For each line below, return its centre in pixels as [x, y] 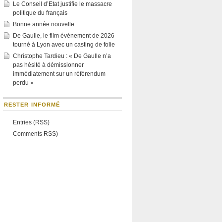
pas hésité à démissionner [48, 65]
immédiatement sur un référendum [59, 74]
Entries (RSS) [31, 122]
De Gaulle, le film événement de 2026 [64, 36]
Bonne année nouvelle [44, 24]
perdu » [23, 83]
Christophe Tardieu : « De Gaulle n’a [62, 56]
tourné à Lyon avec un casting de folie [64, 45]
